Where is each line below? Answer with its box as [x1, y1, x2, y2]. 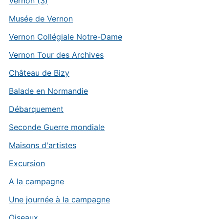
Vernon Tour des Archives [8, 50, 104, 60]
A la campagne [8, 176, 64, 187]
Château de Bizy [8, 68, 69, 78]
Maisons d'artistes [8, 140, 76, 151]
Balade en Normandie [8, 86, 88, 96]
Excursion [8, 158, 45, 169]
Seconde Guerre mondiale [8, 122, 105, 132]
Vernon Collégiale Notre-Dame [8, 32, 122, 42]
